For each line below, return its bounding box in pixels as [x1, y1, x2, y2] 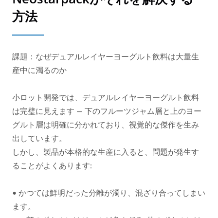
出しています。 [12, 135, 67, 143]
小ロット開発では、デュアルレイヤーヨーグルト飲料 [12, 94, 199, 102]
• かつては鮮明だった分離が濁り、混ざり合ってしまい [12, 189, 205, 197]
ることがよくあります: [12, 162, 92, 170]
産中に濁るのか [12, 67, 67, 74]
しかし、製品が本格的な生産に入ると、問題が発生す [12, 148, 199, 156]
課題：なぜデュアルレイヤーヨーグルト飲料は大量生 [12, 53, 199, 61]
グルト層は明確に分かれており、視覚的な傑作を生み [12, 121, 199, 129]
